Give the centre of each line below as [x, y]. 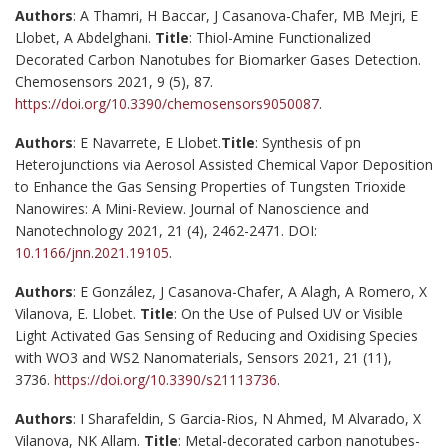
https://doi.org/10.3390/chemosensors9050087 [167, 103]
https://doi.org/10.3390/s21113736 [165, 379]
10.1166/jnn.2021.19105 [92, 252]
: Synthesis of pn [308, 142]
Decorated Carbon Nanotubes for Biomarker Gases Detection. [218, 59]
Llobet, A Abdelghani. [85, 37]
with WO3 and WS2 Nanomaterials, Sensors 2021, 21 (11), [203, 357]
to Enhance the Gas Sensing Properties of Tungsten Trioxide [210, 186]
